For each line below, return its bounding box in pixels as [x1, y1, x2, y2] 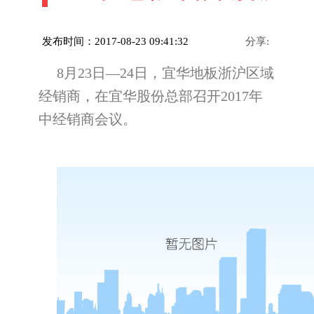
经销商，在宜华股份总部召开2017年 [39, 88, 263, 104]
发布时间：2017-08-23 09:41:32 [42, 36, 189, 47]
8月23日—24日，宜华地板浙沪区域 [57, 65, 274, 81]
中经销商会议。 [39, 111, 137, 127]
